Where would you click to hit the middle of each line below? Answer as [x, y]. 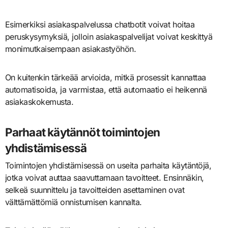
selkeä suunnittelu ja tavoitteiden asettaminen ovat [95, 190]
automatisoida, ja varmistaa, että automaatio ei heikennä [106, 90]
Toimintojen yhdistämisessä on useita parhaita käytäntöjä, [108, 165]
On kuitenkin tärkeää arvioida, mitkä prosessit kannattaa [105, 78]
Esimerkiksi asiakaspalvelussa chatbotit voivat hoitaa [100, 25]
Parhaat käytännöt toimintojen [82, 132]
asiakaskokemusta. [39, 102]
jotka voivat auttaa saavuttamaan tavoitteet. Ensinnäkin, [104, 177]
